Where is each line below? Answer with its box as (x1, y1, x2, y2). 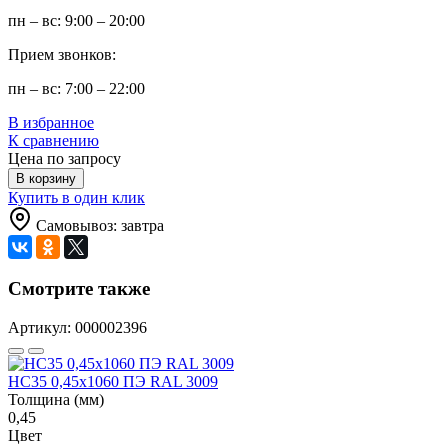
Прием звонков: (8, 46, 116, 64)
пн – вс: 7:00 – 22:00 (8, 80, 145, 98)
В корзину (16, 171, 76, 187)
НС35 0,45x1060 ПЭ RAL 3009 (8, 372, 218, 390)
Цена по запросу (8, 150, 121, 168)
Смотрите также (8, 277, 150, 299)
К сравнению (8, 132, 99, 150)
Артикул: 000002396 (8, 318, 147, 336)
